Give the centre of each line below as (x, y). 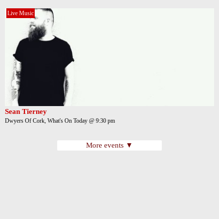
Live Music (21, 13)
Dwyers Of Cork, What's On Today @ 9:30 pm (60, 121)
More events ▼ (109, 145)
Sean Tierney (26, 111)
